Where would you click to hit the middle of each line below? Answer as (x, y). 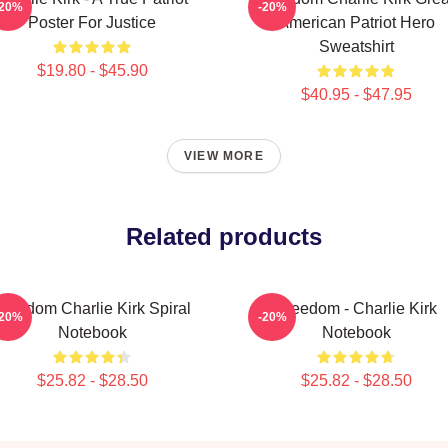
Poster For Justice (92, 22)
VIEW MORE (224, 156)
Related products (224, 236)
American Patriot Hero (356, 22)
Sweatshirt (356, 46)
